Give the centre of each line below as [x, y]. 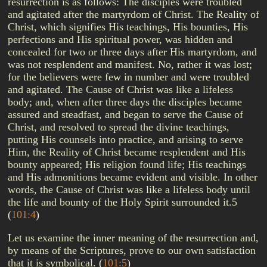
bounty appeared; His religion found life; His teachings [127, 164]
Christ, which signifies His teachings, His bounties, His [128, 27]
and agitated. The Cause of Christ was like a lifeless [120, 89]
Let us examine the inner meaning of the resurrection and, [133, 238]
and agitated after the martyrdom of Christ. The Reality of [133, 14]
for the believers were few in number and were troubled [128, 77]
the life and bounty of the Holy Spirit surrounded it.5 [122, 202]
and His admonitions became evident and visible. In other [133, 177]
